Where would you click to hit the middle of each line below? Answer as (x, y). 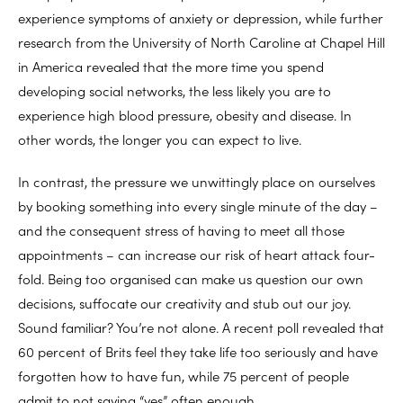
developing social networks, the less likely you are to (175, 90)
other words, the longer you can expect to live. (160, 139)
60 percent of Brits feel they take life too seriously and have (198, 351)
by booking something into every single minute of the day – (198, 205)
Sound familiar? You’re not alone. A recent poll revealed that (201, 327)
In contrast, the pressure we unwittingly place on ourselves (197, 181)
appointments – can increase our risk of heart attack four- (197, 254)
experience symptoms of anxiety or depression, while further (201, 17)
